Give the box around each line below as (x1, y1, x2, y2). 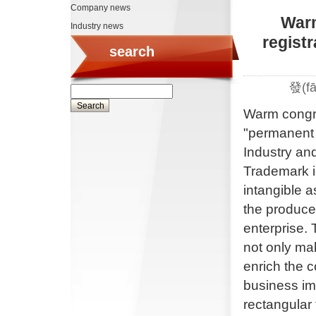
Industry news (71, 21, 123, 31)
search (109, 44, 154, 59)
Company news (71, 3, 130, 13)
